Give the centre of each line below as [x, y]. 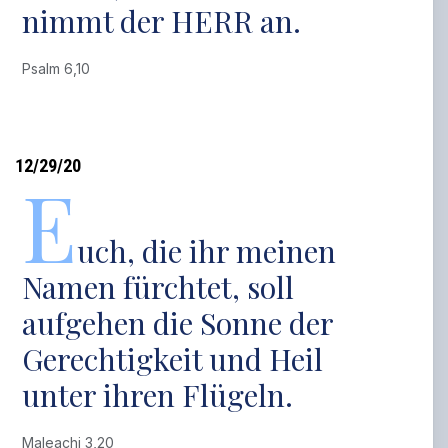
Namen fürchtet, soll [158, 287]
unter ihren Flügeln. [158, 395]
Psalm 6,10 [60, 68]
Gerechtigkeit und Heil [173, 359]
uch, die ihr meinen [207, 251]
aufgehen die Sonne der [178, 323]
